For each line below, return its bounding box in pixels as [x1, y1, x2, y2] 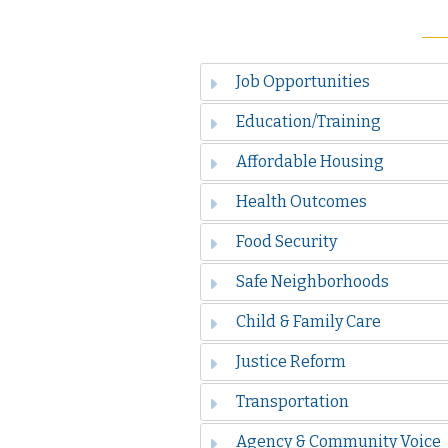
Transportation [235, 392, 349, 412]
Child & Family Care [235, 312, 381, 332]
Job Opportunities [235, 72, 370, 92]
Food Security [235, 232, 337, 252]
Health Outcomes [235, 192, 367, 212]
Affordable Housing [235, 152, 384, 172]
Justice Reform [235, 352, 346, 372]
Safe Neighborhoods [235, 272, 389, 292]
